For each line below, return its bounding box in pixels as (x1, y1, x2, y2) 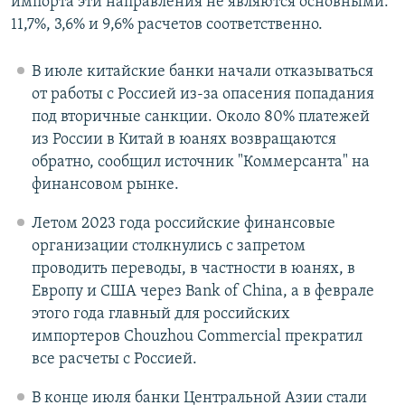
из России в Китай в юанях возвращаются (31, 131, 336, 149)
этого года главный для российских (31, 306, 290, 324)
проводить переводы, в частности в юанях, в (31, 260, 355, 278)
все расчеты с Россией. (31, 351, 197, 369)
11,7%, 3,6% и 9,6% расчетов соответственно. (11, 16, 323, 34)
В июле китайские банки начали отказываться (31, 63, 373, 81)
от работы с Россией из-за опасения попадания (31, 86, 374, 104)
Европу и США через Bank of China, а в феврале (31, 283, 374, 301)
